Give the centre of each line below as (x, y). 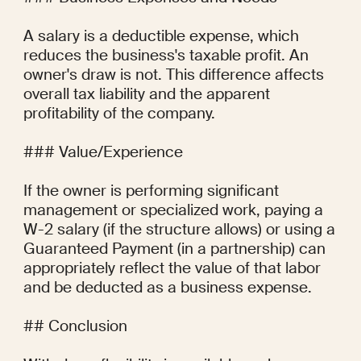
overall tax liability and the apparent (146, 94)
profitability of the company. (119, 114)
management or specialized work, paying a (173, 210)
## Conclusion (75, 326)
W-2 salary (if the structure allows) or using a (179, 230)
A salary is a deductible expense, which (161, 36)
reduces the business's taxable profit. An (166, 56)
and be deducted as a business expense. (167, 288)
